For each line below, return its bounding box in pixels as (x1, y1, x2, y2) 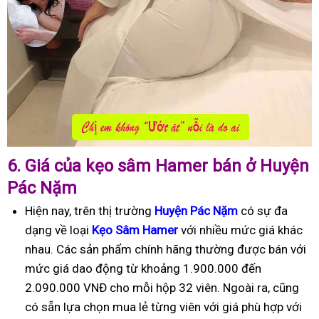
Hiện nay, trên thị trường (25, 203, 155, 218)
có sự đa (241, 203, 288, 218)
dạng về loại (25, 222, 92, 237)
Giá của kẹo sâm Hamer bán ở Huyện (25, 155, 309, 176)
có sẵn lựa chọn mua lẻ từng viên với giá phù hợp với (25, 299, 302, 314)
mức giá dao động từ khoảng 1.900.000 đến (25, 261, 261, 276)
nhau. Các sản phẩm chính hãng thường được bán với (25, 241, 306, 256)
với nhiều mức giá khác (178, 222, 303, 237)
